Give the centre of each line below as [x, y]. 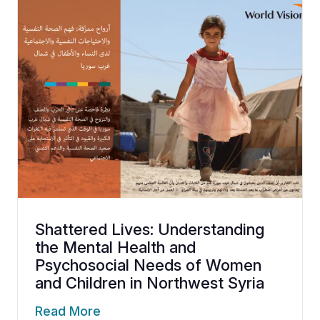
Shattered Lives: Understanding [150, 229]
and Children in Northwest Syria [150, 282]
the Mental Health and [115, 247]
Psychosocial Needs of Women [148, 265]
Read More [68, 311]
